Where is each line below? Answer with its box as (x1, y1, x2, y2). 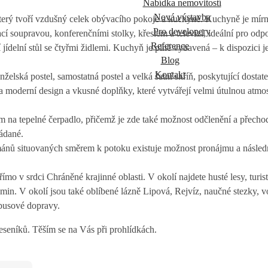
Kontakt (154, 69, 185, 80)
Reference (151, 41, 189, 51)
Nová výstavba (153, 12, 211, 23)
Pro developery (153, 26, 211, 37)
